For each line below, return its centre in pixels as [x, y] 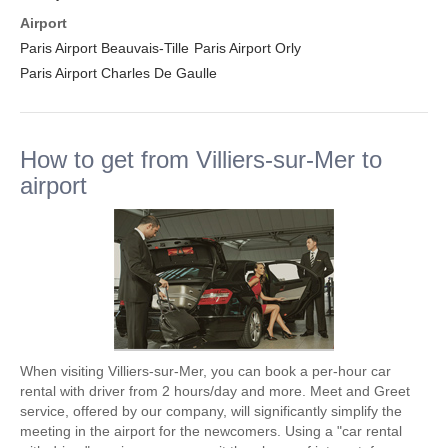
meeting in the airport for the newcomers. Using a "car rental [211, 431]
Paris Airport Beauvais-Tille [104, 48]
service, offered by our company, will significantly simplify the [211, 411]
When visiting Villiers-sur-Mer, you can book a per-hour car [205, 371]
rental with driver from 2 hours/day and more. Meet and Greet [215, 391]
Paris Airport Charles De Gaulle [118, 73]
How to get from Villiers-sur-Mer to [201, 159]
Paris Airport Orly [247, 48]
